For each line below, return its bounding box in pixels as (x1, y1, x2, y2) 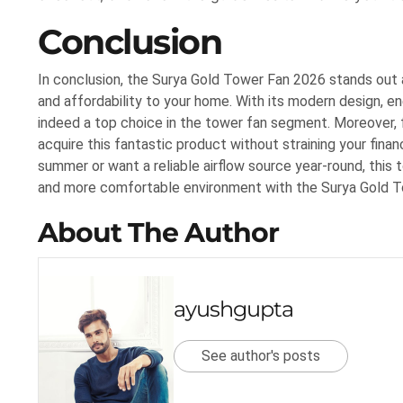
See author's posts (201, 347, 320, 365)
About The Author (38, 216, 279, 249)
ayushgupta (174, 296, 293, 323)
